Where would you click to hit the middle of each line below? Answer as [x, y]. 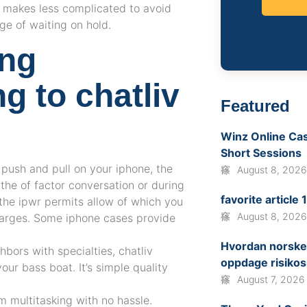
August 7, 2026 [271, 280]
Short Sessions [261, 153]
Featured [256, 106]
